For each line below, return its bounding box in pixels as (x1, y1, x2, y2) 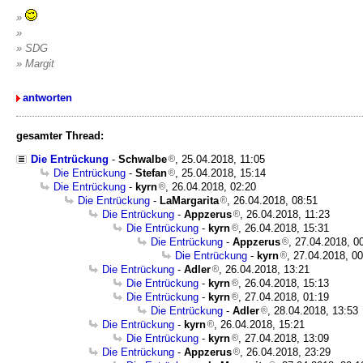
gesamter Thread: (16, 130, 104, 142)
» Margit (16, 58, 54, 70)
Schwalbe (118, 153, 167, 165)
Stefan (135, 167, 167, 179)
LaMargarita (160, 194, 219, 207)
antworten (23, 92, 72, 104)
